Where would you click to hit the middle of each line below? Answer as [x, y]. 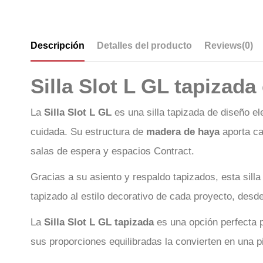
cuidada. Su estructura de [88, 132]
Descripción [58, 45]
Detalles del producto [144, 45]
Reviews [223, 45]
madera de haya [183, 132]
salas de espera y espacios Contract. [112, 151]
